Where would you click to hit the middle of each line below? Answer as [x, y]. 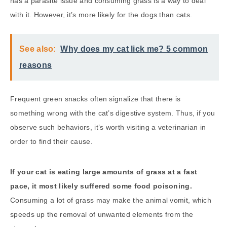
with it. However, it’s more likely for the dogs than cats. [101, 15]
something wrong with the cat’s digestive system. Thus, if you [113, 113]
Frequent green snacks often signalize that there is [96, 99]
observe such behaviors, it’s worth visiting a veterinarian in [108, 127]
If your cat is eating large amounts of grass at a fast [104, 172]
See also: [38, 49]
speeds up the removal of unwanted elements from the [102, 215]
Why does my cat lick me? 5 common [134, 49]
